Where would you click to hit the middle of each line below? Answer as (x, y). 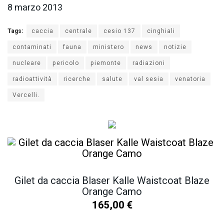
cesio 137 (119, 31)
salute (112, 79)
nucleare (27, 63)
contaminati (32, 47)
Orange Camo (112, 191)
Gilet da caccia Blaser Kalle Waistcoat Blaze (112, 180)
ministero (108, 47)
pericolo (66, 63)
